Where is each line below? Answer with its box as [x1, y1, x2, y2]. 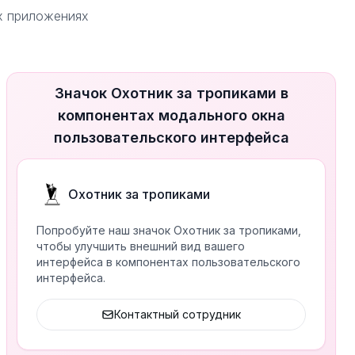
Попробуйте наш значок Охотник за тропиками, [36, 223, 301, 237]
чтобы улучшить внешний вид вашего [36, 239, 245, 253]
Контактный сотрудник [114, 307, 241, 321]
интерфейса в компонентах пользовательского [36, 255, 300, 269]
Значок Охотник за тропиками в [54, 85, 288, 101]
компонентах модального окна [57, 107, 285, 124]
